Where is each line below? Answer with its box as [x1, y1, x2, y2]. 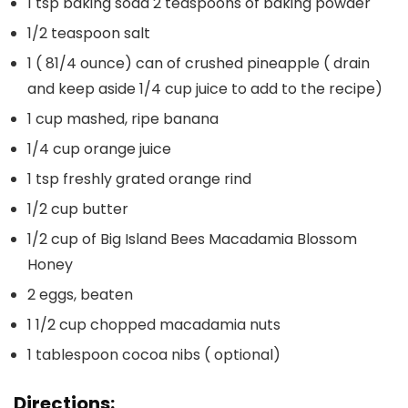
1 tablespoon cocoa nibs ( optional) [27, 343, 280, 365]
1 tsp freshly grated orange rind [27, 168, 251, 189]
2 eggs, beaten [27, 283, 133, 305]
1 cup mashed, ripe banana [27, 107, 219, 129]
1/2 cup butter [27, 198, 128, 219]
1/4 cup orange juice [27, 138, 171, 159]
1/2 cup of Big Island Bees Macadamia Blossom [27, 228, 357, 250]
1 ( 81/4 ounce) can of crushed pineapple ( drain [27, 52, 370, 74]
